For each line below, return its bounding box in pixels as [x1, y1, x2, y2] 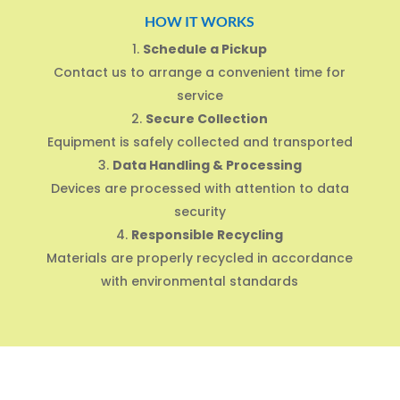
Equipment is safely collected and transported [46, 132, 353, 151]
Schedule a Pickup [143, 39, 268, 58]
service [176, 86, 223, 104]
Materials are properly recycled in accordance [46, 248, 354, 267]
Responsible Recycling [131, 225, 284, 244]
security [173, 202, 226, 221]
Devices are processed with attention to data [50, 179, 349, 197]
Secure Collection [146, 109, 269, 128]
